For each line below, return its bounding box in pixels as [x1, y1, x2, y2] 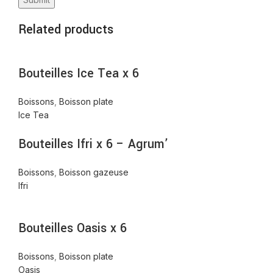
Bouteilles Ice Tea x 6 [18, 65, 139, 83]
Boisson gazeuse [59, 167, 129, 178]
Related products [18, 21, 113, 39]
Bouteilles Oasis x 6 [18, 219, 127, 238]
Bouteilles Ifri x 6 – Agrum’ [18, 135, 168, 154]
